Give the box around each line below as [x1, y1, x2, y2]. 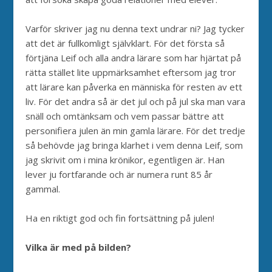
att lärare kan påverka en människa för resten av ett [25, 80, 243, 93]
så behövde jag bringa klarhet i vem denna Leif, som [25, 138, 243, 151]
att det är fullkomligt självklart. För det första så [25, 36, 225, 49]
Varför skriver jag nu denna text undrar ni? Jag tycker [25, 22, 245, 35]
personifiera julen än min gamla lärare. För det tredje [25, 124, 246, 137]
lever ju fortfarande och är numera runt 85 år [25, 168, 213, 180]
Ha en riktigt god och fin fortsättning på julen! [25, 211, 215, 224]
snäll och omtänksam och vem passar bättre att [25, 109, 225, 122]
